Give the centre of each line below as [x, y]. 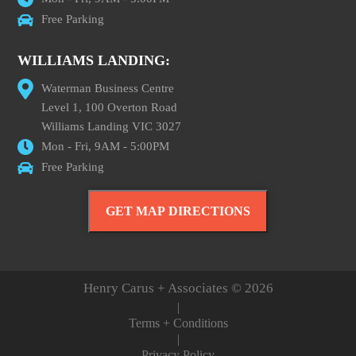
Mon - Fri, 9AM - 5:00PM [106, 146]
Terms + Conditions [178, 323]
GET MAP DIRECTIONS [178, 211]
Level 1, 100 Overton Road [110, 107]
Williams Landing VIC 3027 [112, 126]
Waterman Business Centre [108, 88]
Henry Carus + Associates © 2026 [178, 288]
